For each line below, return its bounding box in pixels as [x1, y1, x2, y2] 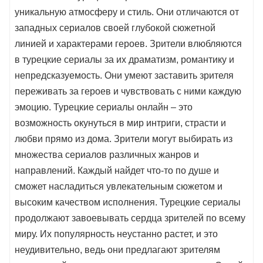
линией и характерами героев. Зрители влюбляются [15, 39, 242, 49]
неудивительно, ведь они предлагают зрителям [15, 245, 220, 255]
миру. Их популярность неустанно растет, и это [15, 229, 218, 240]
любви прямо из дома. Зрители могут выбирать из [15, 134, 232, 144]
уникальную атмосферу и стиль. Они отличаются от [15, 7, 239, 18]
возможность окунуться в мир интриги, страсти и [15, 118, 226, 129]
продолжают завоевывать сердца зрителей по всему [15, 213, 245, 224]
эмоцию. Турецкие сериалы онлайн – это [15, 102, 193, 113]
